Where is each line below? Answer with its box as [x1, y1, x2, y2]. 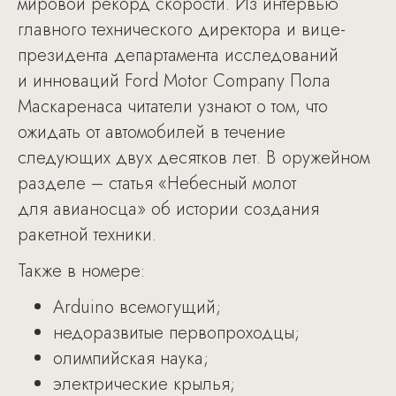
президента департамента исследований [18, 42, 339, 68]
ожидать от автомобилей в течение [18, 119, 286, 145]
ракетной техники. [18, 222, 156, 247]
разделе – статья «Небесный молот [18, 171, 296, 196]
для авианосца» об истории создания [18, 196, 319, 222]
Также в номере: [18, 258, 145, 284]
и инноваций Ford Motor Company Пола [18, 68, 331, 94]
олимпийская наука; [53, 346, 209, 371]
